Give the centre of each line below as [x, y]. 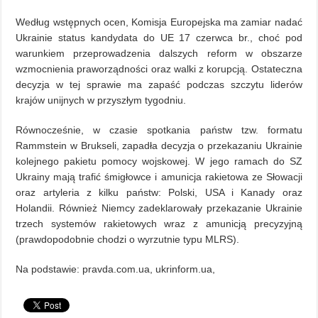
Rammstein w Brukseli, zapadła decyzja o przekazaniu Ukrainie [159, 145]
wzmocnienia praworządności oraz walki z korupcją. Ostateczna [159, 68]
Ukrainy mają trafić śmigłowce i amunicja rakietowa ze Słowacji [159, 176]
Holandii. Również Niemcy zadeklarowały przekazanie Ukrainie [159, 208]
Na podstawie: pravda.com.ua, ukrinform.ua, [116, 269]
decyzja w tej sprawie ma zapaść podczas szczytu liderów [159, 84]
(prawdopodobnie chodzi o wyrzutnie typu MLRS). [128, 239]
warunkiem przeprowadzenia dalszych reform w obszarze [159, 53]
